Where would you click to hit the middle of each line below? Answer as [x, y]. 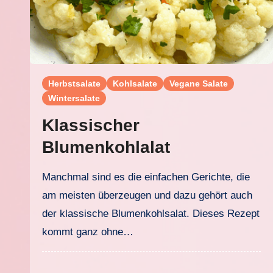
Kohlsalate [135, 83]
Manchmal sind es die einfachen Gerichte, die [46, 177]
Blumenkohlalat [106, 147]
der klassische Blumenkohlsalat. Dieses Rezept [151, 214]
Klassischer [91, 125]
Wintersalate [74, 98]
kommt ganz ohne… [88, 232]
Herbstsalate [74, 83]
